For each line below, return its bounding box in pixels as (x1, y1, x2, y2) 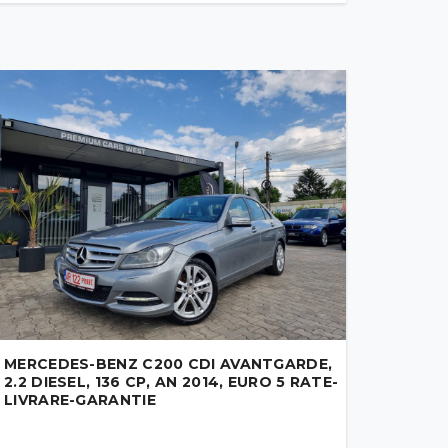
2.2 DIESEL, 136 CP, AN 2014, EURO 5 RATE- (4, 373, 339, 391)
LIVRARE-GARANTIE (4, 391, 156, 409)
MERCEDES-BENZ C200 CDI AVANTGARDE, (4, 355, 333, 373)
